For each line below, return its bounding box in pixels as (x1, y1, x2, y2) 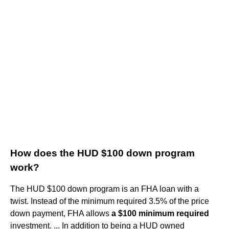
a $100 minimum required (111, 209, 209, 218)
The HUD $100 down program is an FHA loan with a (10, 184, 199, 193)
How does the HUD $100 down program (10, 147, 195, 158)
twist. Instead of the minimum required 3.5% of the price (10, 196, 209, 205)
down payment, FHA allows (10, 209, 111, 218)
